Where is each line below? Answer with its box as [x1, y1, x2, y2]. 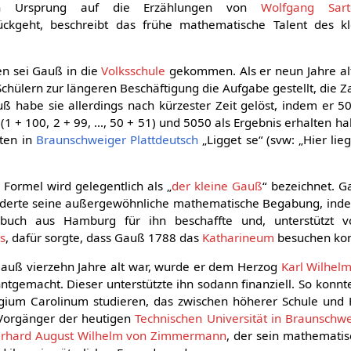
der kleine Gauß [172, 178, 263, 194]
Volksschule [101, 63, 166, 78]
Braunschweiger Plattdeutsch [35, 132, 199, 147]
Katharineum [202, 230, 275, 246]
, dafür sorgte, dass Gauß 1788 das [5, 230, 203, 246]
